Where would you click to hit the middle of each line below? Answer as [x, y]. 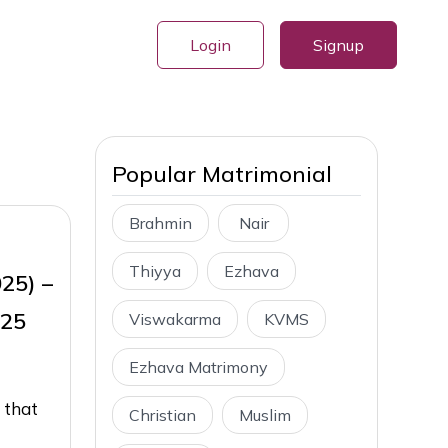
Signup [338, 44]
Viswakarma [175, 319]
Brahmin [160, 223]
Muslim [265, 415]
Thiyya [155, 271]
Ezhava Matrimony [198, 367]
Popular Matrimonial [222, 174]
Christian [162, 415]
